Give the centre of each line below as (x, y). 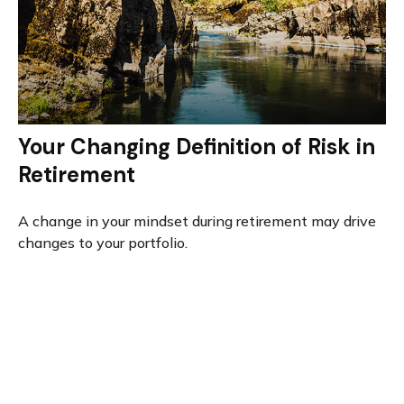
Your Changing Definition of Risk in (196, 146)
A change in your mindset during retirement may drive (197, 220)
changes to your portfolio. (102, 242)
